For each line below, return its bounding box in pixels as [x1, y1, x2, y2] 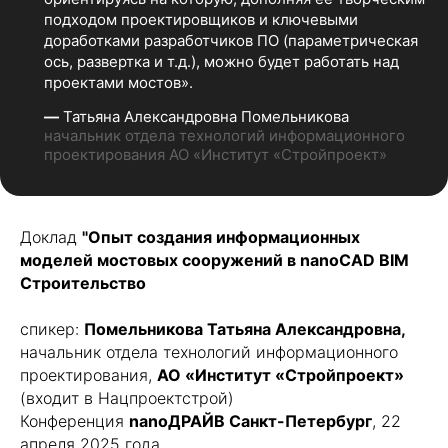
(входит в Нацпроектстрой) [20, 388, 234, 408]
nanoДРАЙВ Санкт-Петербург [129, 411, 372, 431]
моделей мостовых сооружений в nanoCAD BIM [20, 250, 409, 270]
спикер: [20, 319, 84, 339]
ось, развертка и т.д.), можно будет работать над [44, 52, 399, 71]
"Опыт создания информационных [82, 227, 360, 247]
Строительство [20, 273, 146, 293]
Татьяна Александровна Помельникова [59, 107, 349, 126]
